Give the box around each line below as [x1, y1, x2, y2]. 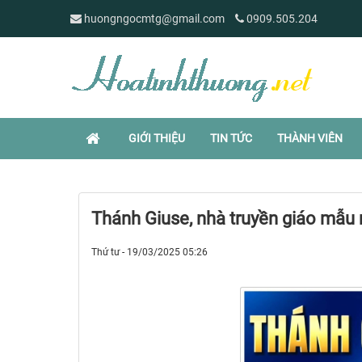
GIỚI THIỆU [128, 132, 185, 145]
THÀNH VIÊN [277, 132, 343, 145]
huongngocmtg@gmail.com [84, 11, 225, 25]
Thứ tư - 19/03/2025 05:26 [91, 246, 208, 258]
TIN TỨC [210, 132, 252, 145]
